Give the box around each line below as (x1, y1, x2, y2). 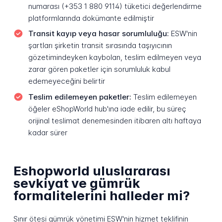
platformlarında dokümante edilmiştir (28, 13, 154, 23)
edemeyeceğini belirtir (28, 76, 105, 86)
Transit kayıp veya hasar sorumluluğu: (28, 29, 169, 39)
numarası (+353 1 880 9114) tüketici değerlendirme (28, 1, 202, 11)
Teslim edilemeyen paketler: (28, 92, 131, 102)
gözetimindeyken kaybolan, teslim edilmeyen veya (28, 53, 201, 62)
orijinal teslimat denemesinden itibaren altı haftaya (28, 115, 201, 125)
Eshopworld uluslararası (13, 163, 170, 179)
